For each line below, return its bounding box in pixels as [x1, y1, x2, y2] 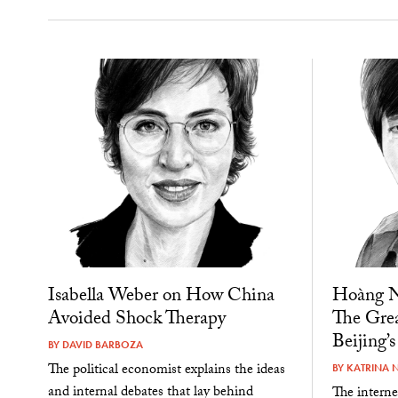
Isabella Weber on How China [47, 281, 275, 314]
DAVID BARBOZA [61, 337, 143, 352]
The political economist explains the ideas [47, 359, 285, 384]
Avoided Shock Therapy [47, 304, 226, 337]
